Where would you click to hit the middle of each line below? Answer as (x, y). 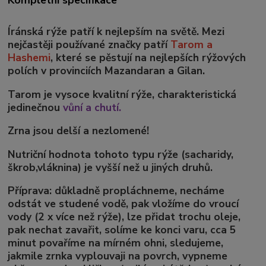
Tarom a (192, 45)
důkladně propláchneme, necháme (138, 191)
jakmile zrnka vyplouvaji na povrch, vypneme (118, 256)
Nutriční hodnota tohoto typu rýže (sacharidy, (121, 154)
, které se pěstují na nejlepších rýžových (148, 58)
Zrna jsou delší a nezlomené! (79, 131)
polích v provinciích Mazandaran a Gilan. (107, 71)
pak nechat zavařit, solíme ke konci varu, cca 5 (122, 230)
